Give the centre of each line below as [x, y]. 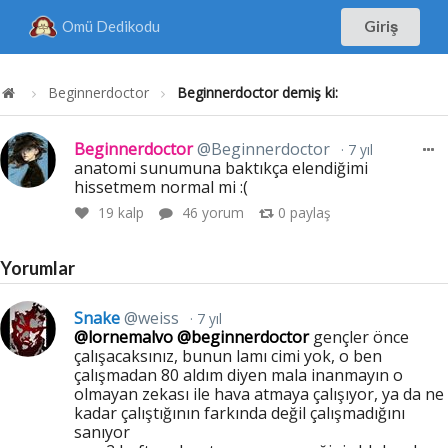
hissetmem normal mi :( [161, 186]
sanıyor [102, 431]
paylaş [308, 213]
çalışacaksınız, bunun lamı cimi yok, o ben [228, 355]
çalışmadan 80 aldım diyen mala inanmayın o [239, 374]
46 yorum [212, 213]
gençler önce [359, 336]
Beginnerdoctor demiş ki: [258, 92]
